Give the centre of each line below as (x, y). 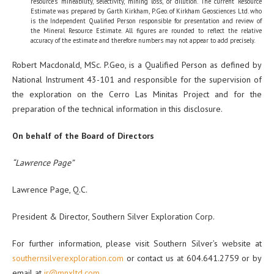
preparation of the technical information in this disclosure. (117, 109)
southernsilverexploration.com (68, 258)
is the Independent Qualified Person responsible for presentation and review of (146, 21)
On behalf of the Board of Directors (83, 136)
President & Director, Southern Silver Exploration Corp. (113, 217)
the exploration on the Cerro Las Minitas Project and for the (137, 94)
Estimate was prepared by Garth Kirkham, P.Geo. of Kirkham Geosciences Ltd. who (146, 11)
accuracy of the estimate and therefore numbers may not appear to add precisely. (143, 41)
